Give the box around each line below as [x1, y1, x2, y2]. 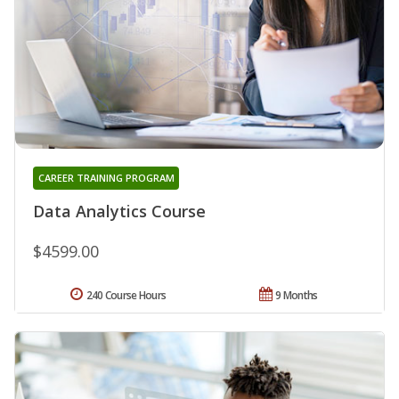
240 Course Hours [85, 288, 167, 304]
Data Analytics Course [33, 200, 206, 223]
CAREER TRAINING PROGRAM [37, 171, 175, 185]
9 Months [275, 288, 318, 304]
